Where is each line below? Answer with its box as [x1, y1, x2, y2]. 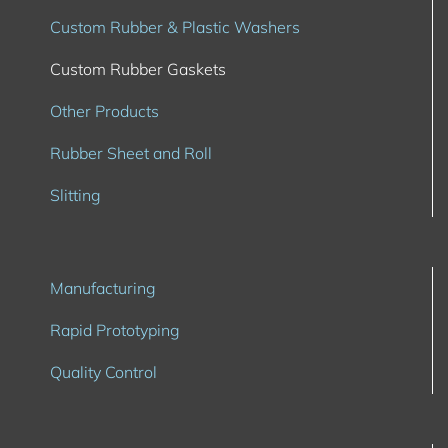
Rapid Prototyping [50, 320, 180, 341]
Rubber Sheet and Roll [50, 143, 212, 164]
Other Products [50, 101, 159, 122]
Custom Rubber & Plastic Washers [50, 17, 300, 38]
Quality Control [50, 362, 157, 383]
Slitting [50, 185, 101, 206]
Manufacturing [50, 278, 156, 299]
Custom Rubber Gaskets [50, 59, 226, 80]
